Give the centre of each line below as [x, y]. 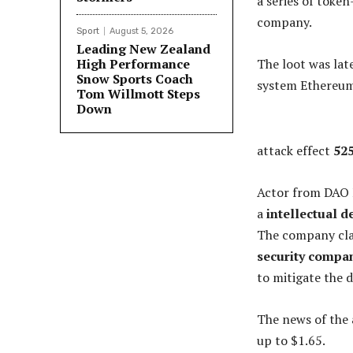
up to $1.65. [291, 340]
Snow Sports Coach [135, 78]
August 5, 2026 [141, 31]
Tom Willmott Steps [138, 93]
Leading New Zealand [143, 48]
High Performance [133, 63]
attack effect [295, 150]
